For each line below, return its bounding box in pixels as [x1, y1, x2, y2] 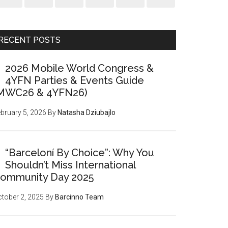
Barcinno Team [55, 193, 104, 201]
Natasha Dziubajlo [58, 108, 116, 117]
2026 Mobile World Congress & [5, 62, 154, 74]
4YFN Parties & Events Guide [5, 74, 144, 87]
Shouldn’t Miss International [5, 159, 135, 171]
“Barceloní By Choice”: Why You [5, 147, 154, 159]
